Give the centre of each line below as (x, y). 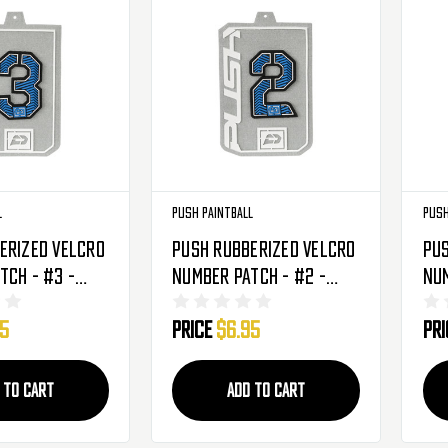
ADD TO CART (265, 391)
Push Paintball (213, 213)
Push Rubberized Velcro (264, 249)
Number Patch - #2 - (249, 276)
